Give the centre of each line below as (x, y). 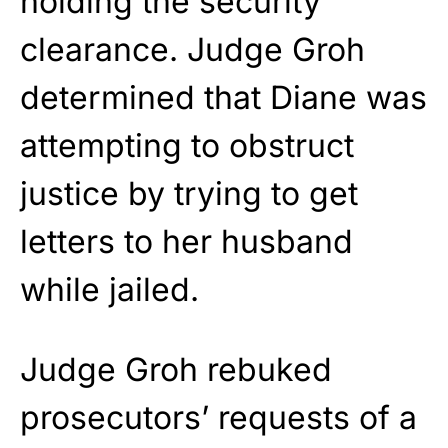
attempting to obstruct (187, 146)
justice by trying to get (189, 194)
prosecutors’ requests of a (218, 418)
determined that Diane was (223, 98)
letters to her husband (186, 242)
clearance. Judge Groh (192, 50)
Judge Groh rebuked (176, 370)
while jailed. (109, 290)
